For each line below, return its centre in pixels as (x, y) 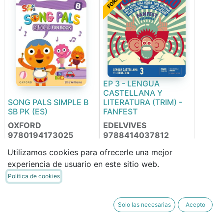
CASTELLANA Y (133, 93)
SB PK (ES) (28, 111)
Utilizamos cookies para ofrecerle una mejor (90, 152)
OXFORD (25, 125)
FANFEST (120, 111)
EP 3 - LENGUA (131, 83)
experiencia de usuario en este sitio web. (83, 164)
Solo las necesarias (145, 205)
